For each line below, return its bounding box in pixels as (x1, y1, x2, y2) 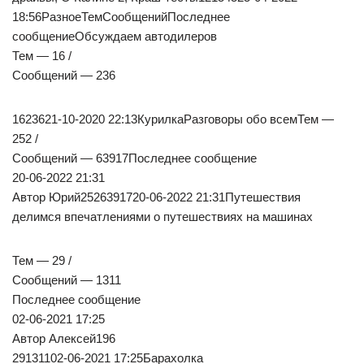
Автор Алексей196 (12, 331, 115, 346)
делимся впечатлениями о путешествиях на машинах (12, 210, 313, 224)
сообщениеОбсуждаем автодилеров (12, 29, 217, 44)
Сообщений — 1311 (12, 273, 121, 288)
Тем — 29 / (12, 253, 71, 268)
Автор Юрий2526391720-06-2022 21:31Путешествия (12, 190, 301, 205)
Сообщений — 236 (12, 68, 115, 83)
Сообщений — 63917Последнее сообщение (12, 151, 257, 166)
